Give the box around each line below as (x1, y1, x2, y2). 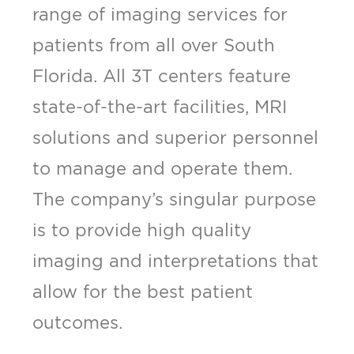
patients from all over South (32, 36, 275, 55)
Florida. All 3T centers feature (32, 66, 291, 86)
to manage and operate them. (32, 159, 292, 179)
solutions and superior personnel (32, 128, 318, 148)
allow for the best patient (32, 282, 253, 302)
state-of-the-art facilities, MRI (32, 97, 287, 117)
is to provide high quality (32, 220, 251, 240)
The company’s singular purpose (32, 190, 316, 209)
